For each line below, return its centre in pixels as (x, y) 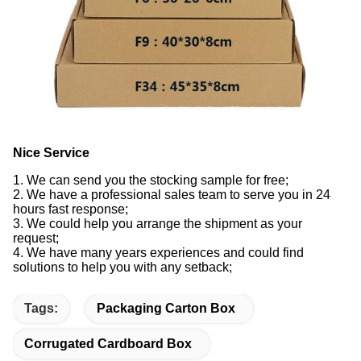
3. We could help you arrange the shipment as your (158, 224)
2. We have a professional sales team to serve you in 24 (172, 195)
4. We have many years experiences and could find (158, 253)
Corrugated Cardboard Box (108, 344)
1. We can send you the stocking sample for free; (151, 180)
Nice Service (51, 153)
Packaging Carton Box (166, 308)
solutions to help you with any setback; (122, 267)
